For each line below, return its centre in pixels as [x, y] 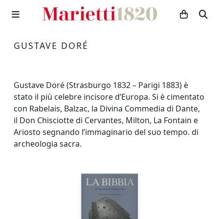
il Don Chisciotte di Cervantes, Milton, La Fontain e [106, 120]
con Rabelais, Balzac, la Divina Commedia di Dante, [107, 109]
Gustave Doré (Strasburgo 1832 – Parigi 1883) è [101, 85]
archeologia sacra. [48, 144]
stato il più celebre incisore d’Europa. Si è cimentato [109, 97]
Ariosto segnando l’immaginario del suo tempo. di [106, 132]
